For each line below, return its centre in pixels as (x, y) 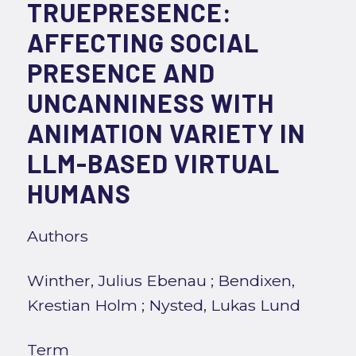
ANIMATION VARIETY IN (166, 133)
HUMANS (79, 193)
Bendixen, (256, 281)
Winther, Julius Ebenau (116, 281)
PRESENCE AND (121, 73)
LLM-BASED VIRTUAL (153, 163)
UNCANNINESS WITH (150, 103)
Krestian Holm (82, 306)
